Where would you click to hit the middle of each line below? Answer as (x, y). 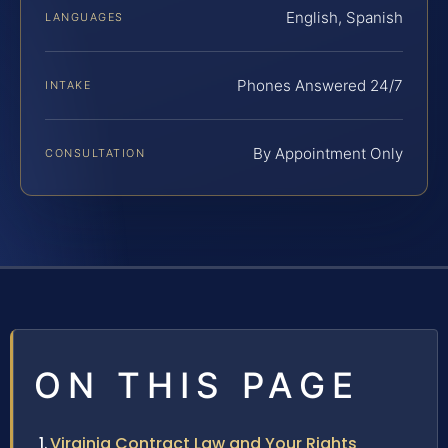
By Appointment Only (328, 154)
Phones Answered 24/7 (320, 86)
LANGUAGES (84, 17)
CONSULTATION (95, 153)
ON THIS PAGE (197, 385)
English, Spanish (344, 18)
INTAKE (68, 85)
